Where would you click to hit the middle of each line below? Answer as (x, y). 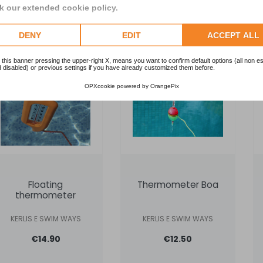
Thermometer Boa (178, 185)
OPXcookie (100, 86)
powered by (132, 86)
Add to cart (178, 16)
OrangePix (164, 86)
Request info (45, 16)
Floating (46, 185)
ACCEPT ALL (233, 35)
